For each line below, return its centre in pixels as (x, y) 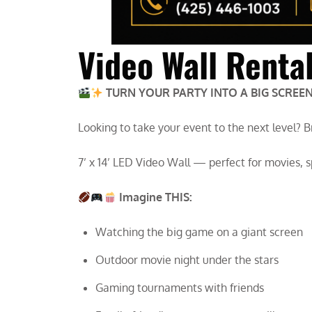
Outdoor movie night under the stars (187, 260)
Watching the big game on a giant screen (199, 232)
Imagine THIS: (155, 197)
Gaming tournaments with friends (180, 288)
